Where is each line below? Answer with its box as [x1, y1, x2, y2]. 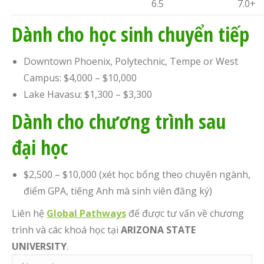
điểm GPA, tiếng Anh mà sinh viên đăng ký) [24, 184, 212, 197]
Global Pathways [47, 207, 126, 220]
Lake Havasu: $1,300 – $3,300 [24, 88, 152, 101]
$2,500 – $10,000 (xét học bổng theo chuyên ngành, [24, 168, 250, 181]
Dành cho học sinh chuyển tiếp [12, 21, 249, 48]
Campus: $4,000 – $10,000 [24, 71, 137, 84]
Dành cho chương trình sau [12, 108, 226, 135]
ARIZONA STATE [121, 223, 196, 236]
